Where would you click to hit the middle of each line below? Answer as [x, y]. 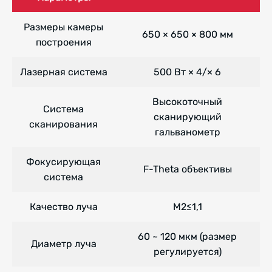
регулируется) [187, 252]
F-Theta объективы [187, 169]
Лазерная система [63, 72]
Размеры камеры [63, 27]
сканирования [63, 124]
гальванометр [187, 132]
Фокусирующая [63, 162]
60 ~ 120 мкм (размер [187, 237]
